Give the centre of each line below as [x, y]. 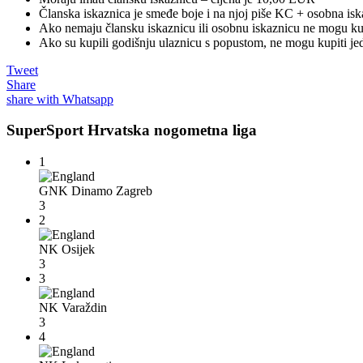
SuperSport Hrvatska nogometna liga [132, 130]
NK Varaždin [73, 308]
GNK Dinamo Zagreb [96, 191]
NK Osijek [67, 250]
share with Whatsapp [60, 99]
